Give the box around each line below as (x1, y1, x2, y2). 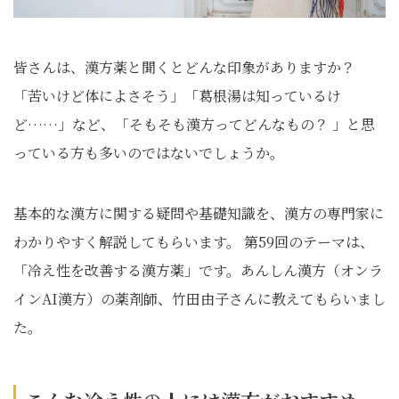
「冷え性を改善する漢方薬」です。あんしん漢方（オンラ (13, 260, 383, 281)
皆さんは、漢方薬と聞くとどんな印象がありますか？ (13, 57, 355, 77)
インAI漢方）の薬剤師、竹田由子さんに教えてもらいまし (13, 289, 386, 309)
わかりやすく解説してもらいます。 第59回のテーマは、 (13, 232, 374, 252)
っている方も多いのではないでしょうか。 (13, 142, 284, 163)
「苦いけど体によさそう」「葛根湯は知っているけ (13, 85, 341, 106)
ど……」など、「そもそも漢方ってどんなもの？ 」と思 (13, 114, 375, 134)
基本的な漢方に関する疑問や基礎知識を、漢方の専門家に (13, 203, 384, 224)
